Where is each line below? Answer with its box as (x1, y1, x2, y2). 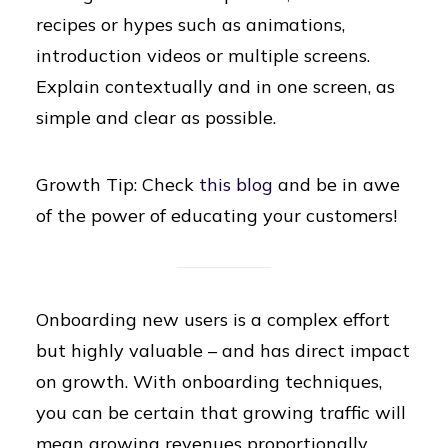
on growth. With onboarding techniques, (36, 370, 382, 393)
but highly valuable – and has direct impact (36, 339, 410, 362)
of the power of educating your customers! (36, 204, 397, 227)
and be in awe (278, 173, 400, 196)
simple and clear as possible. (36, 106, 276, 129)
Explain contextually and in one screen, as (36, 75, 395, 98)
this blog (199, 173, 273, 196)
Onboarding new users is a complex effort (36, 308, 390, 331)
